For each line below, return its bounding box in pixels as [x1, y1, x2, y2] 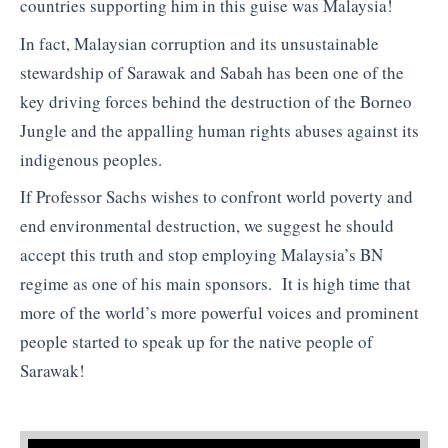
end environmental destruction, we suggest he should [20, 214, 394, 238]
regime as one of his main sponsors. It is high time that [20, 272, 411, 296]
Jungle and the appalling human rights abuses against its [20, 118, 419, 142]
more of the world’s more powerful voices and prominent [20, 301, 419, 325]
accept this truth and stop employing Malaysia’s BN [20, 243, 383, 267]
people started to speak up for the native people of [20, 330, 373, 354]
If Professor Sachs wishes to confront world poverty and [20, 185, 413, 209]
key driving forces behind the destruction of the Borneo [20, 89, 412, 113]
